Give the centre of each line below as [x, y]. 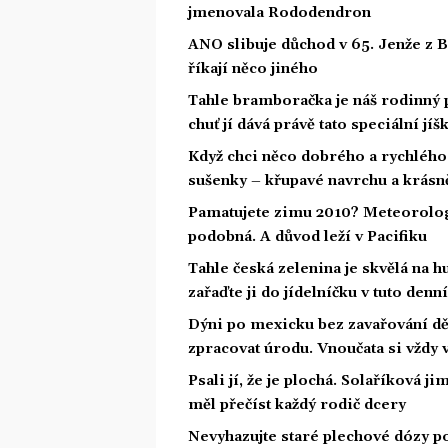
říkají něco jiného [253, 69]
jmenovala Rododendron [279, 13]
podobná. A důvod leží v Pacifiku [307, 237]
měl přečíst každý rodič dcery [297, 405]
